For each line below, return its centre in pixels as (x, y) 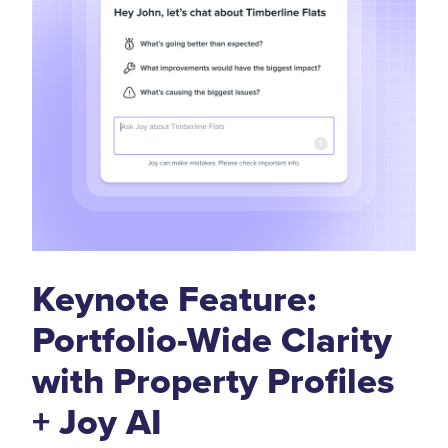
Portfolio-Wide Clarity (212, 339)
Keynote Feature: (174, 298)
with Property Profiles (213, 380)
